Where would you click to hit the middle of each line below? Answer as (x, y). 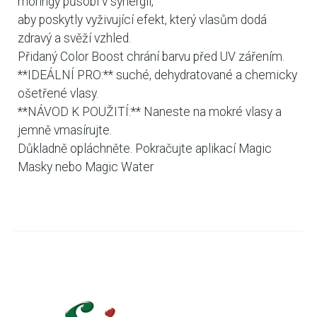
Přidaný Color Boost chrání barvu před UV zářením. (151, 56)
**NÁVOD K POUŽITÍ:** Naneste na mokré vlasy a (150, 111)
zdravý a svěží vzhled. (74, 38)
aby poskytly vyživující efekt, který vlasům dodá (142, 19)
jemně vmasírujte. (65, 130)
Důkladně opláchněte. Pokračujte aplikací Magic (145, 148)
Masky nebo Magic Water (86, 167)
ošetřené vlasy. (58, 93)
